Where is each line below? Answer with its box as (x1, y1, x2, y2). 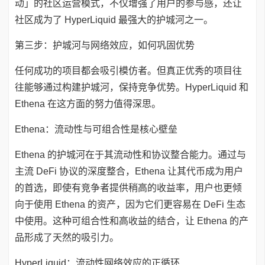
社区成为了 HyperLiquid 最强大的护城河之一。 (15, 15, 213, 25)
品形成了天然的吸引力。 (15, 232, 119, 243)
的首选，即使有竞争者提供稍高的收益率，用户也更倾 (15, 183, 242, 193)
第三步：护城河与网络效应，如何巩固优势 (15, 40, 195, 50)
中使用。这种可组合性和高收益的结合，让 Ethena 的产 (15, 216, 248, 226)
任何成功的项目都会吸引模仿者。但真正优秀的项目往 (15, 66, 242, 76)
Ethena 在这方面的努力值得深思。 (15, 99, 161, 109)
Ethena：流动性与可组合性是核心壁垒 (15, 124, 177, 134)
